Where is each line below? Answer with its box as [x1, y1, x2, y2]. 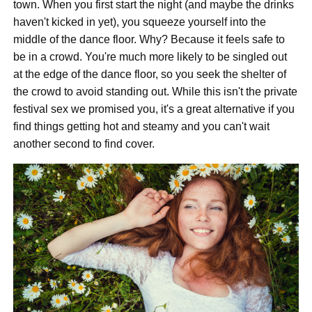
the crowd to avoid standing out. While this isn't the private [13, 86, 298, 98]
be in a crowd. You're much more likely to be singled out [13, 51, 288, 63]
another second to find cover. [13, 138, 155, 150]
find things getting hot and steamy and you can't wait [13, 120, 270, 133]
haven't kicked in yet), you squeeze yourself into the [13, 16, 267, 29]
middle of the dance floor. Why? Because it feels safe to [13, 33, 286, 46]
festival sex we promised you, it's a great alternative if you [13, 103, 295, 116]
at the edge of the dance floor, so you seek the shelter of [13, 68, 287, 81]
